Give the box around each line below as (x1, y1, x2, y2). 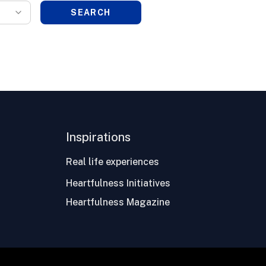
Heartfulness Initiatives (66, 178, 171, 189)
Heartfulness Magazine (66, 197, 170, 208)
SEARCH (71, 8, 111, 17)
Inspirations (66, 130, 131, 144)
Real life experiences (66, 156, 160, 167)
